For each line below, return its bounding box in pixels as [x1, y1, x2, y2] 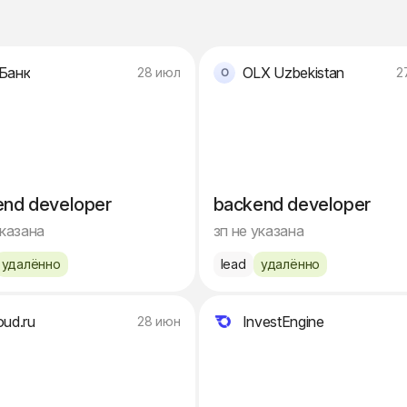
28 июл [136, 65, 181, 80]
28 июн [136, 313, 181, 329]
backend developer [213, 194, 371, 215]
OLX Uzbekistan [242, 64, 345, 82]
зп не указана [213, 222, 304, 240]
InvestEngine [242, 313, 324, 331]
